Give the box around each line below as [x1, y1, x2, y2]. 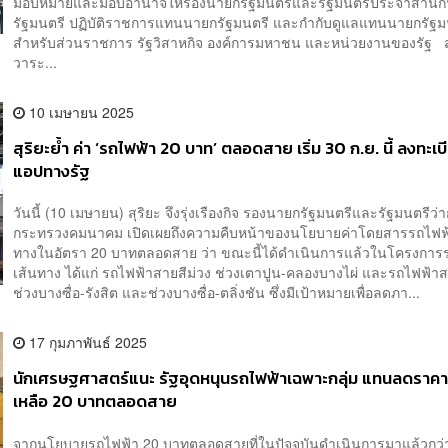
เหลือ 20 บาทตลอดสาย [13, 389, 178, 415]
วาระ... [13, 51, 58, 72]
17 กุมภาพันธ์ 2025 [25, 332, 148, 353]
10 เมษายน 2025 [25, 101, 135, 122]
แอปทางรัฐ [13, 158, 91, 184]
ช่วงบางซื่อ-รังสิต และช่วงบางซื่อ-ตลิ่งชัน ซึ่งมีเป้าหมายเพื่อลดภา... [13, 282, 421, 303]
